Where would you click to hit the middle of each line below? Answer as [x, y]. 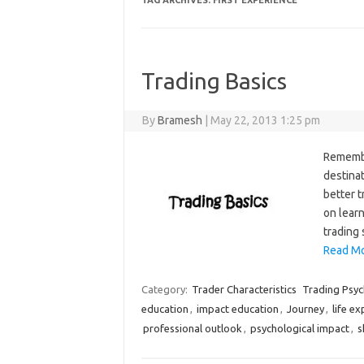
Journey [305, 309]
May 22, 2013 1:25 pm [266, 120]
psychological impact [299, 328]
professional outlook [192, 328]
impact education [237, 309]
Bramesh [180, 120]
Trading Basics [214, 81]
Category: [165, 289]
